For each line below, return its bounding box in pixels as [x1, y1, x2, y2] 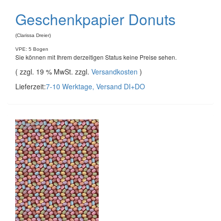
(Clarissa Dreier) [15, 33, 51, 38]
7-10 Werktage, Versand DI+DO [46, 81, 145, 91]
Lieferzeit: [15, 81, 46, 91]
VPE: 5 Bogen [15, 46, 48, 52]
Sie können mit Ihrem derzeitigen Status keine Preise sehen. [15, 53, 177, 61]
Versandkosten [91, 67, 138, 76]
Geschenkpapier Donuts [15, 8, 176, 30]
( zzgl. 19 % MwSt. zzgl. [15, 67, 91, 76]
